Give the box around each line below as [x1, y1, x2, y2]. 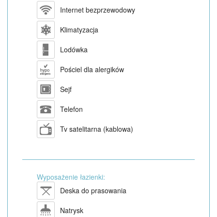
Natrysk [60, 205, 83, 216]
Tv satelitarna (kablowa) [60, 124, 133, 134]
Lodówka [60, 45, 88, 55]
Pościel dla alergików [60, 64, 124, 75]
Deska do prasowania [60, 186, 126, 196]
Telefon [60, 104, 83, 114]
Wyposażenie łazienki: [37, 172, 105, 182]
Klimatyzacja [60, 25, 98, 35]
